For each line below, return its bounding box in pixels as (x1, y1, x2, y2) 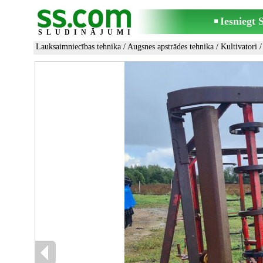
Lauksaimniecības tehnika (36, 42, 121, 51)
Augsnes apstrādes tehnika (127, 42, 214, 51)
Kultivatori (221, 42, 257, 51)
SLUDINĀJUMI (38, 28, 134, 36)
